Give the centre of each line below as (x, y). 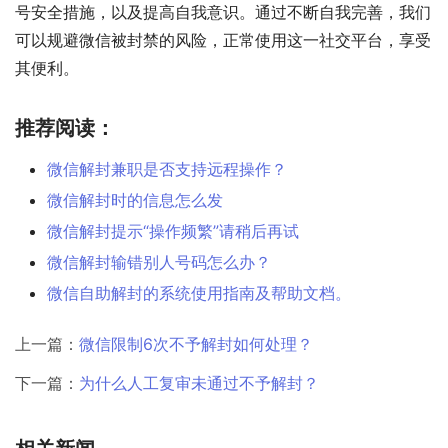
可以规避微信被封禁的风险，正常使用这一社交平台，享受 (223, 40)
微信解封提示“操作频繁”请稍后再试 (173, 231)
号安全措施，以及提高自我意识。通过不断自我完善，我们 (223, 12)
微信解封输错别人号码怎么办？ (159, 262)
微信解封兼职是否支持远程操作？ (167, 169)
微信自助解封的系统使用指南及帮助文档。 (199, 293)
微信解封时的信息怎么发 (135, 200)
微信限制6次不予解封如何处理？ (196, 344)
